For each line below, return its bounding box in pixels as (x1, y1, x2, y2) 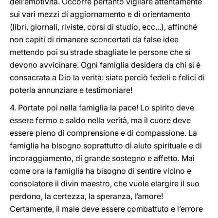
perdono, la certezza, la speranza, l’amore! (10, 191, 163, 201)
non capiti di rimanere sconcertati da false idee (10, 35, 179, 44)
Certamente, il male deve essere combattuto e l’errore (10, 204, 203, 214)
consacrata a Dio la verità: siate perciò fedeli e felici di (10, 73, 205, 82)
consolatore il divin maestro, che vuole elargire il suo (10, 179, 200, 188)
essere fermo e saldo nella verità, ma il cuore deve (10, 115, 191, 125)
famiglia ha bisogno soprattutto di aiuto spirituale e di (10, 141, 202, 150)
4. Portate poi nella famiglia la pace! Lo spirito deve (10, 103, 194, 112)
